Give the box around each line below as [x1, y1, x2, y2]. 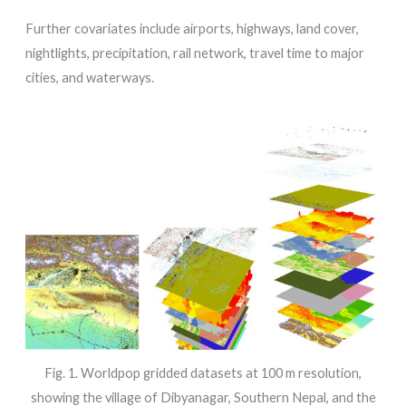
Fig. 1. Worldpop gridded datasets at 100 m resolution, [44, 364, 362, 381]
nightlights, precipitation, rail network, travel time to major [24, 44, 364, 61]
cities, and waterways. [24, 69, 154, 85]
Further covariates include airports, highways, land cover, [24, 20, 359, 36]
